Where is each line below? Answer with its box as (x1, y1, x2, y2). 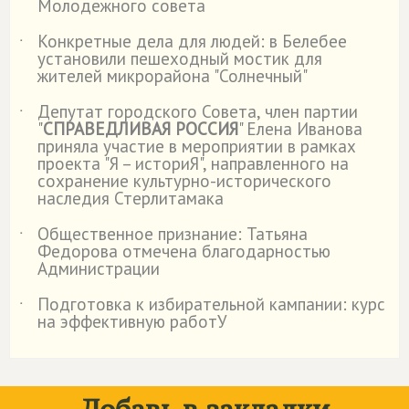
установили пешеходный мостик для (37, 47, 322, 69)
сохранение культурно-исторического (37, 170, 331, 192)
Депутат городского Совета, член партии (37, 100, 358, 122)
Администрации (37, 257, 160, 279)
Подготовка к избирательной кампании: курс (37, 293, 385, 315)
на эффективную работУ (37, 310, 227, 332)
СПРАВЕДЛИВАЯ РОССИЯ (43, 118, 238, 140)
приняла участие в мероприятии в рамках (37, 135, 356, 157)
